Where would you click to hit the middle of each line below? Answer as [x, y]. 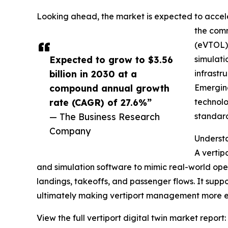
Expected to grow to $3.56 [111, 60]
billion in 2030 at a [93, 74]
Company [70, 131]
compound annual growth [109, 88]
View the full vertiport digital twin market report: [131, 218]
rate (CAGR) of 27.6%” [101, 103]
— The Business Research [105, 117]
